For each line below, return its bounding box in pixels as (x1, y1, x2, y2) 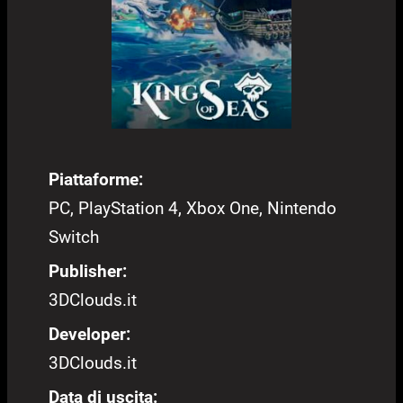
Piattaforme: (49, 169, 143, 191)
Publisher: (49, 261, 127, 282)
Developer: (49, 324, 130, 345)
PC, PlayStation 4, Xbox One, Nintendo (49, 198, 336, 219)
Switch (49, 227, 99, 248)
